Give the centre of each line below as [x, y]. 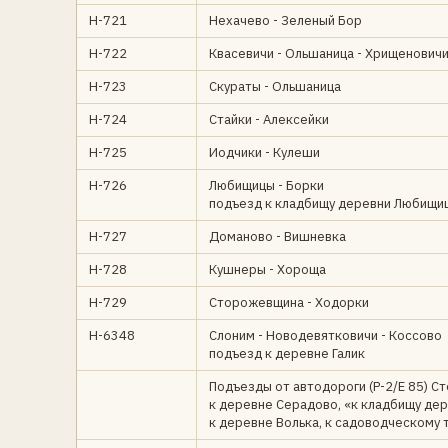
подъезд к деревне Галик [287, 353]
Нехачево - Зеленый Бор [285, 20]
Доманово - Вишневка [277, 236]
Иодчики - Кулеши [264, 152]
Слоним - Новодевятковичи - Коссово [325, 335]
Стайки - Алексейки [269, 119]
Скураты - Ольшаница [275, 86]
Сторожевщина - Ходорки [289, 302]
